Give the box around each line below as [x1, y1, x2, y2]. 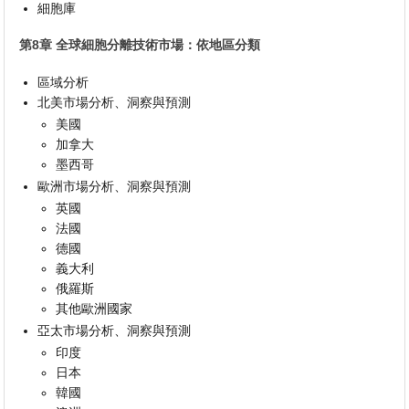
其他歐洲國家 [56, 300, 133, 316]
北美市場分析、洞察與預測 [37, 94, 192, 110]
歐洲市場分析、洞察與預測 [37, 178, 192, 194]
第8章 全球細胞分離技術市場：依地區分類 [19, 37, 261, 53]
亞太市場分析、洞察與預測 [37, 322, 192, 338]
